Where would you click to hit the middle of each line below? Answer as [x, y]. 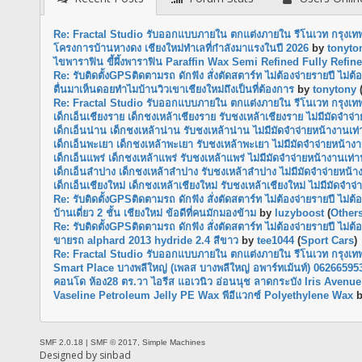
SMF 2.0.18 [61, 342]
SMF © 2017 [114, 342]
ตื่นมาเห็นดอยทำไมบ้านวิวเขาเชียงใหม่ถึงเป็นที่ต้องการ [173, 90]
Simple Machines [173, 342]
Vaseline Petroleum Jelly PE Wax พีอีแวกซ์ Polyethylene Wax [203, 296]
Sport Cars [327, 241]
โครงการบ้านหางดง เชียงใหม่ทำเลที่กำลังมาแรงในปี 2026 [181, 49]
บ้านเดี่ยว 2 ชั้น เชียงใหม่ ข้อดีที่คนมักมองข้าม [154, 214]
